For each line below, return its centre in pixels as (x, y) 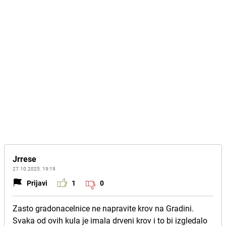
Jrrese (24, 159)
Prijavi (37, 183)
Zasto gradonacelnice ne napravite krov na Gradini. (103, 208)
